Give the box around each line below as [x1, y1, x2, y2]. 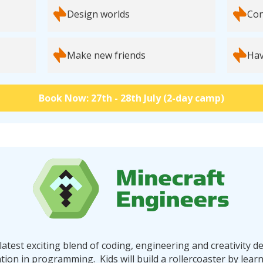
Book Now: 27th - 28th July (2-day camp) [39, 92, 224, 105]
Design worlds [67, 8, 130, 21]
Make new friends [67, 49, 146, 62]
